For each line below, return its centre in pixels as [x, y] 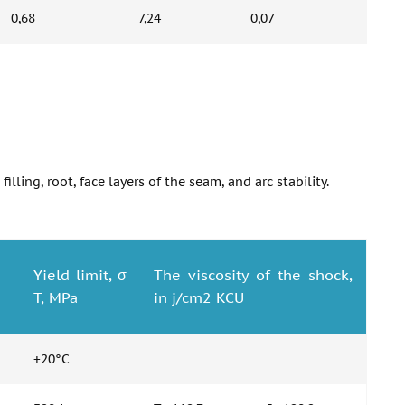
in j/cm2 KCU [199, 297]
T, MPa [56, 297]
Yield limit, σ [80, 275]
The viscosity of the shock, [253, 275]
